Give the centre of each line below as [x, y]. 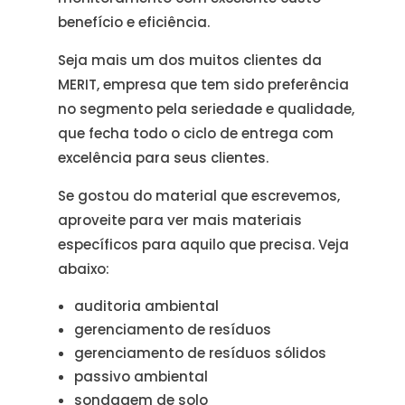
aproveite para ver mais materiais [180, 220]
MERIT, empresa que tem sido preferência [204, 85]
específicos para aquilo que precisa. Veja [204, 245]
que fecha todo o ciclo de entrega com [196, 133]
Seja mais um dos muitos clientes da [190, 60]
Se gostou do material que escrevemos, [199, 196]
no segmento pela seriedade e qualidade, [207, 109]
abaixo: [84, 269]
